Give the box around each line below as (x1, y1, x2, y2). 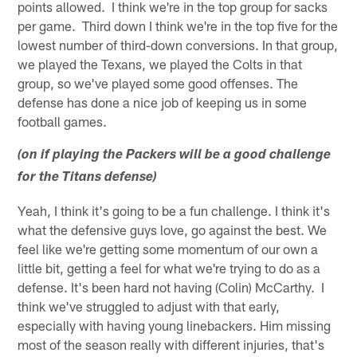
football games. (18, 113, 108, 130)
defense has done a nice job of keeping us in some (18, 94, 308, 111)
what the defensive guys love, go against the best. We (18, 222, 328, 238)
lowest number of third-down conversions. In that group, (18, 37, 339, 53)
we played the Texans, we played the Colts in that (18, 56, 303, 73)
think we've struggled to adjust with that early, (18, 298, 280, 315)
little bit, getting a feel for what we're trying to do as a (18, 260, 321, 277)
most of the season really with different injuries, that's (18, 336, 325, 353)
